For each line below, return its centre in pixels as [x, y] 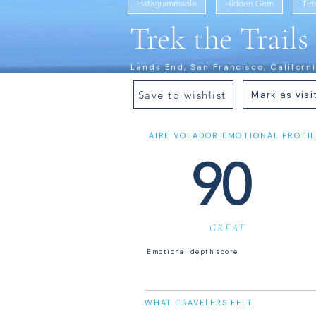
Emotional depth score [193, 252]
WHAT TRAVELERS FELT [199, 303]
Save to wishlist [182, 95]
